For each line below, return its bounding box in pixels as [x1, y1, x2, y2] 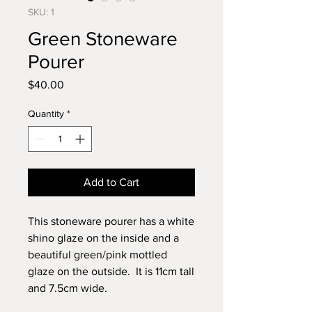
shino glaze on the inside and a [28, 232, 179, 244]
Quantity [28, 108, 64, 119]
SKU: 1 [28, 6, 54, 17]
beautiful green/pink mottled [28, 249, 167, 260]
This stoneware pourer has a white [28, 215, 194, 227]
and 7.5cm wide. [28, 282, 107, 294]
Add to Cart [84, 176, 139, 188]
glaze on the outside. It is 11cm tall [28, 265, 194, 277]
